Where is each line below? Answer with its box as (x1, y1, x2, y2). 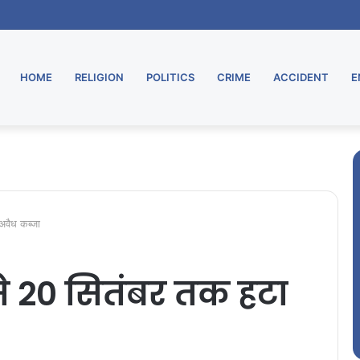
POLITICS (146, 71, 194, 84)
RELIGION (75, 71, 124, 84)
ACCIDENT (273, 71, 329, 84)
